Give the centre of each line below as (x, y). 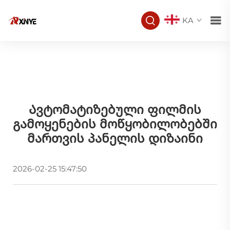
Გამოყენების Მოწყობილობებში (115, 124)
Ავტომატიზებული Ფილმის (115, 109)
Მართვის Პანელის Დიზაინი (115, 138)
